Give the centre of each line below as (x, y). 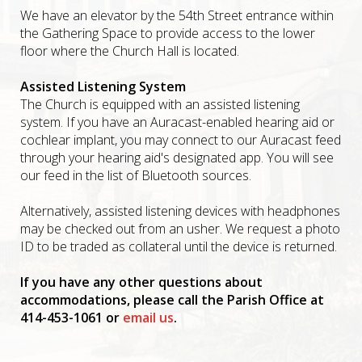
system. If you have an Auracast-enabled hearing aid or (177, 122)
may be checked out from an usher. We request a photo (180, 229)
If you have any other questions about (141, 282)
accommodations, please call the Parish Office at (172, 300)
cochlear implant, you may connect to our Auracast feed (181, 140)
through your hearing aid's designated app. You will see (177, 158)
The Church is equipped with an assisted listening (160, 104)
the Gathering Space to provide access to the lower (168, 33)
